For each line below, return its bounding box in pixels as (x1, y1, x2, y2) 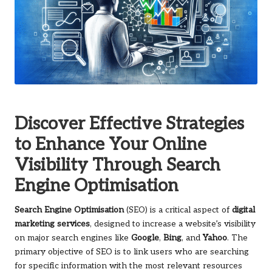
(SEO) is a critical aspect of (124, 205, 232, 215)
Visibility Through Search (15, 154, 220, 175)
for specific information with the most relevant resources (15, 260, 242, 271)
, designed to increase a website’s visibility (90, 219, 256, 229)
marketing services (15, 219, 90, 229)
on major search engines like (15, 233, 131, 243)
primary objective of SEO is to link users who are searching (15, 246, 249, 257)
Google (131, 233, 159, 243)
